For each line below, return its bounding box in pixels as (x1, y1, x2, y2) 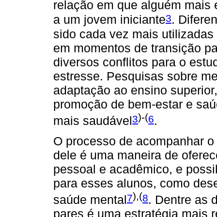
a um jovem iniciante (53, 13, 166, 27)
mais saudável (53, 113, 132, 127)
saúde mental (53, 193, 127, 207)
